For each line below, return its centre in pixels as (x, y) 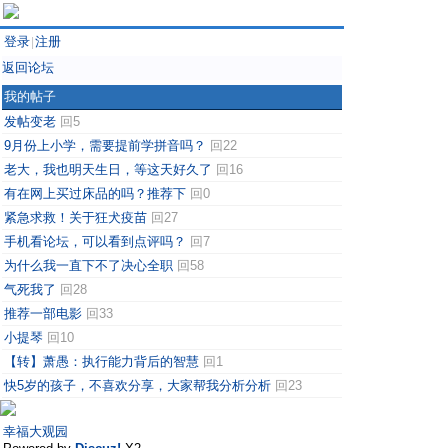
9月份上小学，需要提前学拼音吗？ (105, 145)
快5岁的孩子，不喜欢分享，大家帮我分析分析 (137, 385)
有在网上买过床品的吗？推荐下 (95, 193)
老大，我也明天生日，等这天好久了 (108, 169)
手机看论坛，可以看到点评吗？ (95, 241)
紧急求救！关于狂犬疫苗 (75, 217)
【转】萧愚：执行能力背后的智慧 (101, 361)
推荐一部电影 (43, 313)
